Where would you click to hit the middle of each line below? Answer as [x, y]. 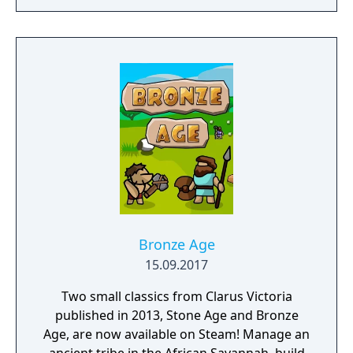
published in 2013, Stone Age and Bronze [176, 315]
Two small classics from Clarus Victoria [176, 296]
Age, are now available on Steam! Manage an [176, 334]
